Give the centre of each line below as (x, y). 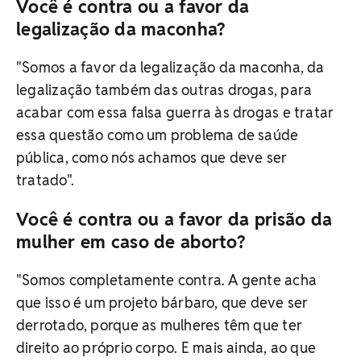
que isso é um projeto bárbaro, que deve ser (162, 303)
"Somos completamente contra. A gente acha (167, 280)
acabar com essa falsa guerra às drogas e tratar (175, 113)
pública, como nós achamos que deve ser (152, 158)
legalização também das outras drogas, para (164, 90)
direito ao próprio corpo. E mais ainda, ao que (166, 348)
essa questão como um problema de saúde (158, 135)
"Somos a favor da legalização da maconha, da (170, 68)
